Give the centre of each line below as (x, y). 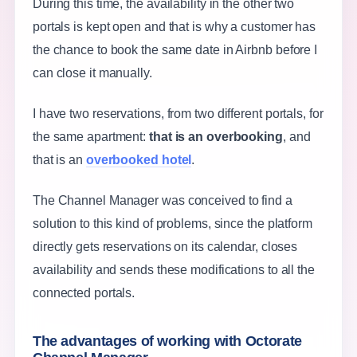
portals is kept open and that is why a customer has (174, 27)
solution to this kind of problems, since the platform (172, 224)
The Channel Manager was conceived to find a (162, 201)
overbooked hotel (139, 160)
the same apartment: (91, 137)
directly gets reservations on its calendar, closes (165, 247)
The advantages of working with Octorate (167, 341)
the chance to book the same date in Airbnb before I (175, 50)
